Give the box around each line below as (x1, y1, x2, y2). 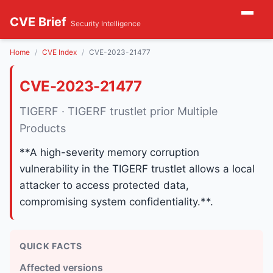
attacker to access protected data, (19, 179, 189, 191)
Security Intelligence (71, 19, 141, 28)
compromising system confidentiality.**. (19, 196, 213, 208)
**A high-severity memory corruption (19, 146, 199, 158)
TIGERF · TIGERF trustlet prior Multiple (19, 105, 218, 118)
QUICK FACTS (19, 241, 82, 251)
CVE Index (42, 48, 77, 57)
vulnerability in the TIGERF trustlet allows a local (19, 163, 255, 175)
